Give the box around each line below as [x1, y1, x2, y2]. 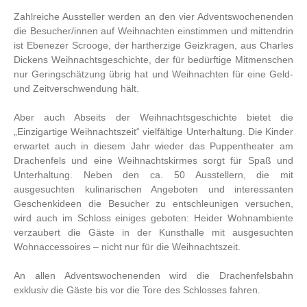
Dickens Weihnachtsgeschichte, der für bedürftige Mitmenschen [14, 54, 293, 66]
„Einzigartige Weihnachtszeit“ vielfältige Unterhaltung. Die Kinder [14, 126, 293, 138]
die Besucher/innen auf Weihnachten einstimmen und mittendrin [14, 25, 293, 37]
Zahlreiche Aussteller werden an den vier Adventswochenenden [14, 11, 293, 23]
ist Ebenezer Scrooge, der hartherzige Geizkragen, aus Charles [14, 40, 293, 51]
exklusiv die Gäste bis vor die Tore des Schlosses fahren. [14, 284, 260, 296]
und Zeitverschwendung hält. [14, 83, 139, 95]
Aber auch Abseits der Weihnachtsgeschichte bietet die [14, 112, 293, 123]
